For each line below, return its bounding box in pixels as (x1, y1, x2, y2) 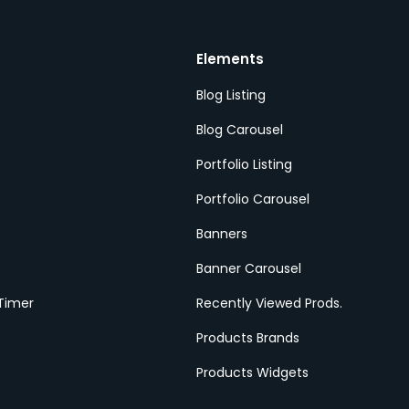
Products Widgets (195, 363, 309, 382)
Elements (195, 49, 264, 68)
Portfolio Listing (195, 155, 292, 173)
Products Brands (195, 329, 299, 347)
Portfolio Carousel (195, 190, 309, 208)
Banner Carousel (195, 259, 301, 278)
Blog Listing (195, 86, 266, 104)
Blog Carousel (195, 121, 283, 139)
